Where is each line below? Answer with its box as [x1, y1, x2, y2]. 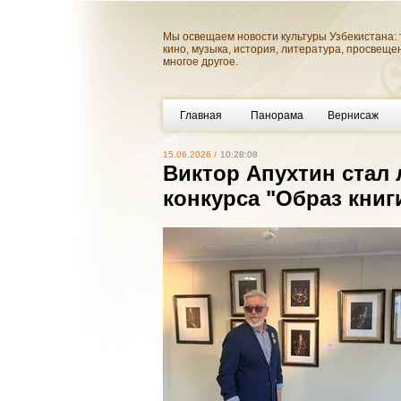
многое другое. [163, 55, 238, 68]
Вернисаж [328, 108, 379, 122]
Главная [180, 108, 222, 122]
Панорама [251, 108, 303, 122]
